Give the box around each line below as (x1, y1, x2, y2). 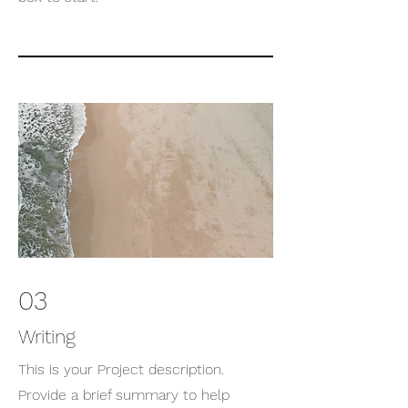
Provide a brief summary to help (18, 386, 229, 403)
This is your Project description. (18, 361, 224, 378)
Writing (18, 325, 76, 348)
